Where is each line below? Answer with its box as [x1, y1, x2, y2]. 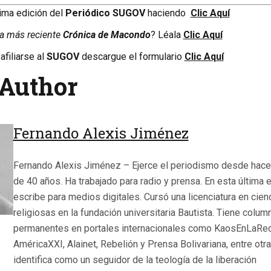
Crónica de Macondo [62, 29, 151, 41]
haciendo [147, 7, 188, 19]
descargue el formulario [81, 51, 184, 63]
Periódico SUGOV [65, 7, 148, 19]
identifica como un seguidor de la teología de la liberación [13, 253, 256, 266]
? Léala [150, 29, 183, 41]
